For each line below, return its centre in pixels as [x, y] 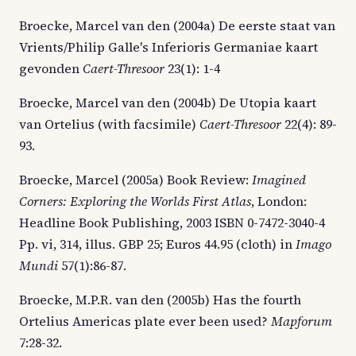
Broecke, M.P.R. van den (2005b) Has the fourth [160, 299]
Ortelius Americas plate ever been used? [145, 321]
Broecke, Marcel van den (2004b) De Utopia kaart [168, 102]
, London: [279, 201]
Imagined [279, 179]
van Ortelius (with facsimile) [109, 124]
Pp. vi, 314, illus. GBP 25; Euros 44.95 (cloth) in [157, 244]
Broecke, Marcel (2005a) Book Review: [135, 179]
